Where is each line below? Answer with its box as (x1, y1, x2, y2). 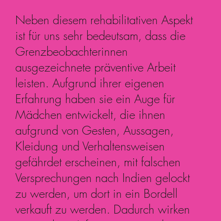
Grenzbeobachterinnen (15, 43, 128, 59)
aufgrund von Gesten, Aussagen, (15, 122, 174, 138)
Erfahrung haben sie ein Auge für (15, 90, 176, 107)
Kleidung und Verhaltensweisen (15, 138, 165, 154)
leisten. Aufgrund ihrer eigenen (15, 74, 165, 91)
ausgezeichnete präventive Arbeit (15, 59, 176, 75)
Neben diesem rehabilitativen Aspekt (15, 11, 193, 28)
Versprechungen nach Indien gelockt (15, 169, 190, 185)
